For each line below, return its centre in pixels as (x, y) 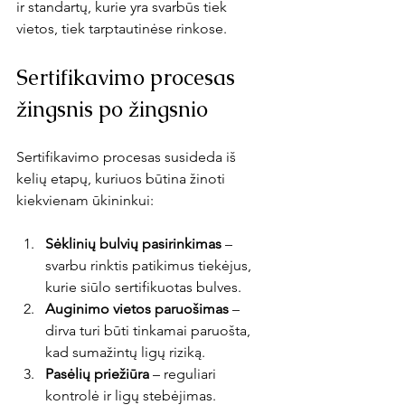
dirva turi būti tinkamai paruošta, (150, 331)
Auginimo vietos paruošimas (137, 309)
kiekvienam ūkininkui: (85, 201)
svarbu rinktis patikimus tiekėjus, (150, 266)
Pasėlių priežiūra (97, 374)
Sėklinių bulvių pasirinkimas (133, 244)
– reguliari (184, 374)
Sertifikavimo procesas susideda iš (128, 157)
